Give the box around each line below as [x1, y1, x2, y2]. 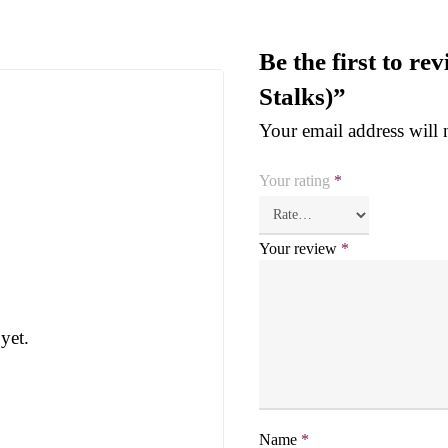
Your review [258, 239, 341, 257]
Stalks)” [258, 82, 346, 110]
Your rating [258, 171, 334, 189]
